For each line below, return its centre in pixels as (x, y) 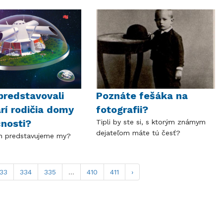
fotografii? (122, 109)
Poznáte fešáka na (142, 95)
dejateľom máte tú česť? (139, 133)
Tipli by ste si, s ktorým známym (151, 122)
